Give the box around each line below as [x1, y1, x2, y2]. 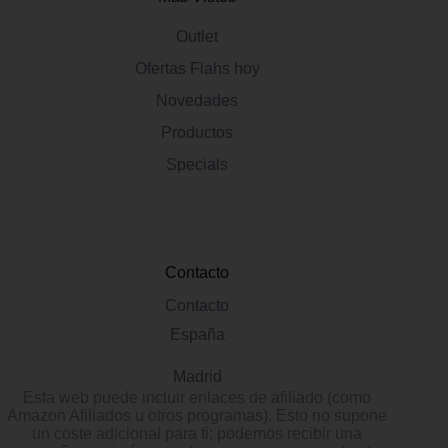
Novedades [156, 92, 239, 109]
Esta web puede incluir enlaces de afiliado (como [23, 389, 372, 406]
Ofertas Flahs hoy [134, 60, 260, 77]
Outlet [176, 28, 219, 45]
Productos [161, 124, 234, 141]
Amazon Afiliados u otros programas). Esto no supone [7, 407, 388, 424]
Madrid [172, 368, 222, 385]
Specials [166, 156, 229, 173]
